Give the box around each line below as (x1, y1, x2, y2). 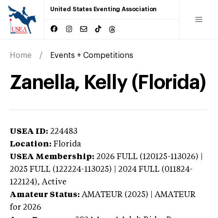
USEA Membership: (10, 153, 94, 161)
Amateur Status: (10, 191, 80, 199)
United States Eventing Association (50, 6, 157, 12)
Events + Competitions (50, 51, 133, 59)
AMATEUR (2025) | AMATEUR (82, 191, 196, 199)
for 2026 (10, 203, 41, 212)
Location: (10, 140, 52, 148)
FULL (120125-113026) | (117, 153, 203, 161)
